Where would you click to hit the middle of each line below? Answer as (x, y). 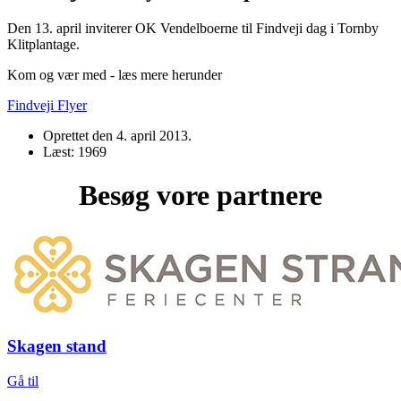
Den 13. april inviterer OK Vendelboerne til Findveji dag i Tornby (193, 28)
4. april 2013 (152, 135)
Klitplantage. (43, 44)
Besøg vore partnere (200, 196)
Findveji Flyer (47, 105)
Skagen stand (57, 346)
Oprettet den (80, 135)
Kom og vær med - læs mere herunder (115, 74)
